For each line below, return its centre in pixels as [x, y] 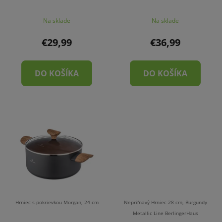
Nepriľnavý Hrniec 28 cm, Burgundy [165, 202]
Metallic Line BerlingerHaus [165, 213]
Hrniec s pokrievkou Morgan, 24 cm [57, 202]
